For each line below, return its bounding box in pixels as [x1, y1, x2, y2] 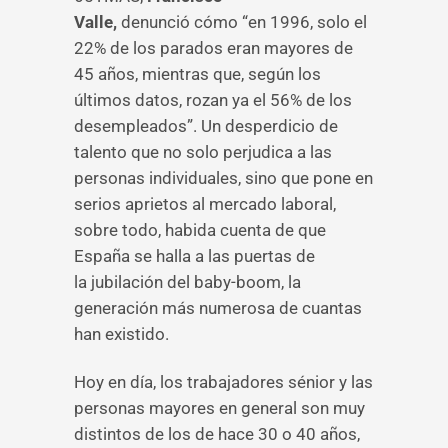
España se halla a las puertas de [74, 246, 315, 266]
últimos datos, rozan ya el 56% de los [74, 90, 352, 110]
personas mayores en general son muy [74, 398, 365, 418]
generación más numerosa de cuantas [74, 298, 362, 318]
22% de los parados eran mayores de [74, 38, 353, 58]
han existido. [74, 324, 169, 344]
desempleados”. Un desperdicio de [74, 116, 338, 136]
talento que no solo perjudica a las [74, 142, 332, 162]
